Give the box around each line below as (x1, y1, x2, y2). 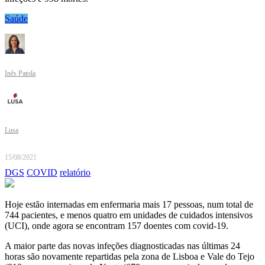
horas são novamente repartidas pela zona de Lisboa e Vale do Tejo (5, 251, 254, 262)
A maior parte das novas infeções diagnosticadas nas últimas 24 (5, 241, 240, 251)
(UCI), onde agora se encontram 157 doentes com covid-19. (5, 221, 228, 231)
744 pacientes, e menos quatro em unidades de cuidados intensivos (5, 210, 253, 221)
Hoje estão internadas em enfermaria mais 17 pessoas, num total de (5, 199, 253, 210)
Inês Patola (5, 69, 35, 78)
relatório (60, 167, 91, 178)
